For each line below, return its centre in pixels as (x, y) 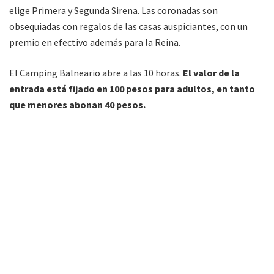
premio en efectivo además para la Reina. (95, 42)
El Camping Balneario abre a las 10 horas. (96, 73)
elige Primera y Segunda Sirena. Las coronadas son (113, 10)
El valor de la (211, 73)
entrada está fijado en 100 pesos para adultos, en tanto (132, 89)
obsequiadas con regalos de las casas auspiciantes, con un (128, 26)
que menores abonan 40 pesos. (78, 105)
